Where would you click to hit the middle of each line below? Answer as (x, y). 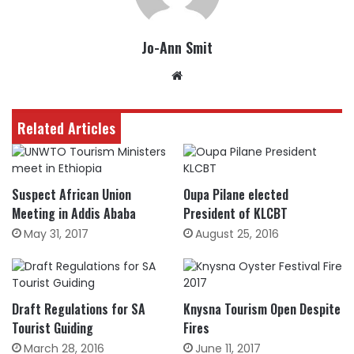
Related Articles (66, 128)
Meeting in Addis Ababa (74, 213)
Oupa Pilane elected (236, 194)
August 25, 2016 (237, 234)
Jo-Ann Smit (177, 47)
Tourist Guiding (53, 328)
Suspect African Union (72, 194)
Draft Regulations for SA (79, 309)
